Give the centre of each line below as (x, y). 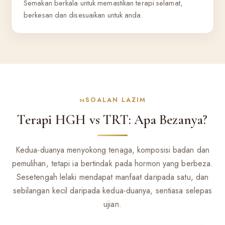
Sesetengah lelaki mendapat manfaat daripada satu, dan (113, 177)
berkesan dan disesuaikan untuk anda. (83, 15)
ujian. (113, 204)
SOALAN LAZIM (116, 100)
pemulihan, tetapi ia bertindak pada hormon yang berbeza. (113, 163)
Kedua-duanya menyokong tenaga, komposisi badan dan (112, 150)
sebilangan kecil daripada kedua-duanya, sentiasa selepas (113, 191)
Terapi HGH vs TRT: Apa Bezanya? (113, 120)
